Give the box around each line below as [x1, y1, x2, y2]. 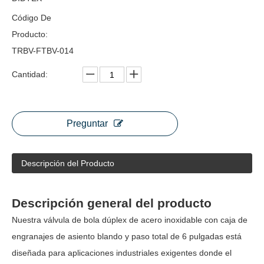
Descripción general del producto [12, 196, 212, 210]
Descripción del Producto [21, 159, 114, 168]
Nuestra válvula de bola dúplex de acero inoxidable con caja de [12, 215, 247, 225]
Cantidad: [12, 70, 48, 79]
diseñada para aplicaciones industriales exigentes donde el [12, 248, 232, 258]
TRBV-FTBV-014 [12, 46, 74, 55]
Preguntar [67, 118, 108, 128]
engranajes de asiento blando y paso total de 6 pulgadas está [12, 232, 242, 241]
